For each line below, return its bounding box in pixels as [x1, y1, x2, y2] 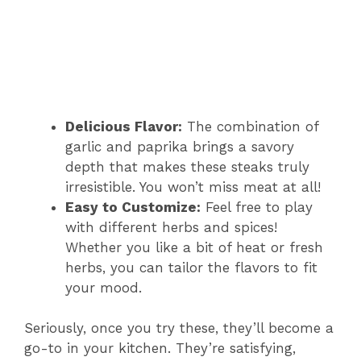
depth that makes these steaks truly [65, 158, 309, 175]
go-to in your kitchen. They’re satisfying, [24, 340, 296, 357]
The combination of [182, 118, 318, 135]
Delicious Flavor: [65, 118, 182, 135]
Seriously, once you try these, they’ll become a [24, 320, 334, 337]
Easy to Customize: [65, 198, 201, 215]
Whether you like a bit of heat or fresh [65, 239, 323, 255]
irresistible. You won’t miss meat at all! [65, 178, 321, 195]
